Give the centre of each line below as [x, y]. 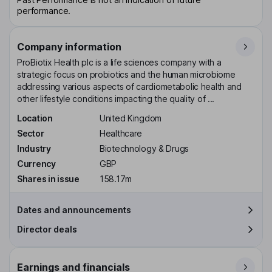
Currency [36, 163]
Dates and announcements [74, 209]
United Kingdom [131, 118]
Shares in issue [48, 178]
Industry [34, 148]
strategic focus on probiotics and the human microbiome [126, 75]
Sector [31, 134]
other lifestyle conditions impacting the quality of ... [116, 99]
